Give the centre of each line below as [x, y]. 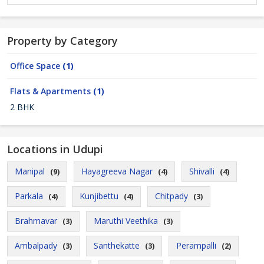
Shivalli [202, 171]
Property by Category [62, 41]
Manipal [30, 171]
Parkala [29, 196]
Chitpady [171, 196]
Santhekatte [117, 245]
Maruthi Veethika [126, 221]
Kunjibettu [99, 196]
